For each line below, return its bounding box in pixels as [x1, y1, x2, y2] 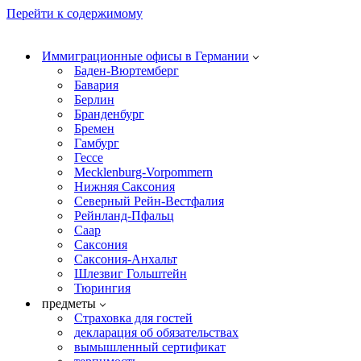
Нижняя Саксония [74, 180, 175, 193]
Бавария [74, 78, 118, 92]
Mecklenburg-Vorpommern [74, 165, 213, 179]
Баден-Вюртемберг [74, 64, 179, 77]
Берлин [74, 93, 114, 106]
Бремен [74, 122, 114, 135]
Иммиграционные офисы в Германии [42, 49, 249, 63]
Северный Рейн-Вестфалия [74, 194, 224, 208]
